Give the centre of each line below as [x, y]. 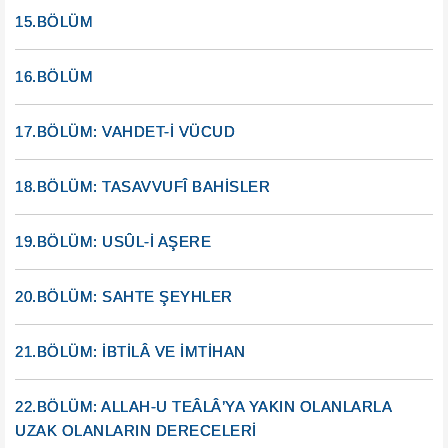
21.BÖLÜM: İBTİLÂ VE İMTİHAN [130, 351]
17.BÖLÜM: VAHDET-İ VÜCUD [125, 131]
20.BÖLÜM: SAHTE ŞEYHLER [124, 296]
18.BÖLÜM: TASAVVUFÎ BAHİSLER [142, 186]
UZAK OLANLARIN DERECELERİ [136, 430]
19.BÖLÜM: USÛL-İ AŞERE [113, 241]
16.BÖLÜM [54, 76]
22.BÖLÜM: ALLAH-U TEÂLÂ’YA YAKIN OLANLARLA [203, 406]
